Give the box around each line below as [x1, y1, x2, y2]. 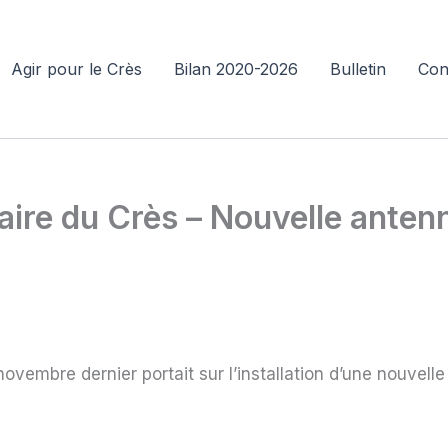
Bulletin [330, 59, 386, 79]
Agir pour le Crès [11, 59, 142, 79]
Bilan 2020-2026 [174, 59, 298, 79]
